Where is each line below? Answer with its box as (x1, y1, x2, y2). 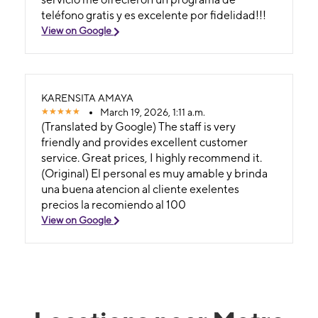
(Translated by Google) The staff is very (41, 119, 236, 133)
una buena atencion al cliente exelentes (41, 182, 240, 196)
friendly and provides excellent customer (41, 135, 248, 149)
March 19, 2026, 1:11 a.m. (100, 106, 206, 118)
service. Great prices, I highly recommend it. (41, 150, 263, 165)
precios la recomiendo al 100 (41, 197, 187, 212)
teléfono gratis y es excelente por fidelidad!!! (41, 8, 267, 22)
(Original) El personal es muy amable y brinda (41, 166, 268, 180)
